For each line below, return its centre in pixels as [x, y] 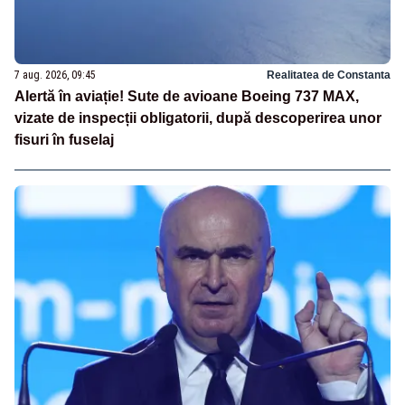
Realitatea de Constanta [329, 75]
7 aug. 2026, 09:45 [55, 75]
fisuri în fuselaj [64, 140]
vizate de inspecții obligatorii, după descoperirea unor [198, 118]
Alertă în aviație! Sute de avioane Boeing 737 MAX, [187, 97]
